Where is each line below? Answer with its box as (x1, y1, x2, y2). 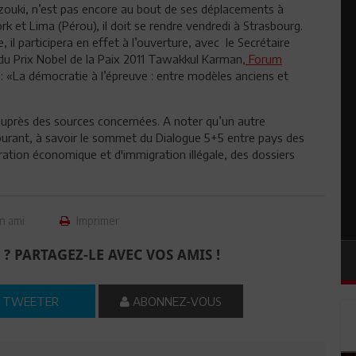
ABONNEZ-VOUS (130, 294, 222, 308)
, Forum (242, 52, 282, 66)
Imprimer (74, 214, 120, 227)
